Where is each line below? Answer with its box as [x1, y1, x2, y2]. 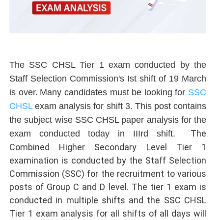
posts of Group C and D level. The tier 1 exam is [9, 181, 206, 192]
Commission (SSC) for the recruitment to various [9, 168, 206, 179]
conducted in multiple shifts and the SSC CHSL [9, 194, 206, 205]
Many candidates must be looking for [40, 87, 188, 97]
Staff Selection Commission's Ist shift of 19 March [9, 73, 206, 83]
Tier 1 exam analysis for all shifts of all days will [9, 208, 206, 219]
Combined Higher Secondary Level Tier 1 [9, 141, 206, 152]
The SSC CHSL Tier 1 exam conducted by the [9, 59, 206, 70]
